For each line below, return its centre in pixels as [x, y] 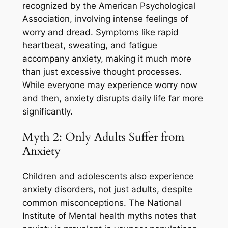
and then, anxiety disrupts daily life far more [112, 98]
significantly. [49, 112]
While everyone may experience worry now [110, 85]
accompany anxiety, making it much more [107, 59]
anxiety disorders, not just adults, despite [107, 189]
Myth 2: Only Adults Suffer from [103, 137]
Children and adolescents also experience [108, 176]
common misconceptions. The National [102, 202]
